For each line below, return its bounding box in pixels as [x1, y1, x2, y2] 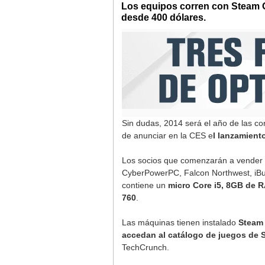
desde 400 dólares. [121, 12, 206, 22]
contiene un [122, 180, 166, 190]
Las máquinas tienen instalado [122, 218, 236, 227]
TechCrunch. [122, 243, 169, 252]
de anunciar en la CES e [122, 131, 213, 140]
